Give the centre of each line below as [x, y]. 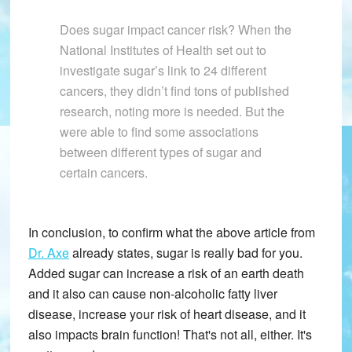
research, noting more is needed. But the [172, 112]
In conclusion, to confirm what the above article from [171, 233]
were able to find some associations [159, 132]
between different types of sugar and [160, 152]
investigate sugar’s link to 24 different [163, 71]
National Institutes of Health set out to [163, 50]
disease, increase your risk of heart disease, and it [167, 314]
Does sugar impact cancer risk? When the [175, 30]
